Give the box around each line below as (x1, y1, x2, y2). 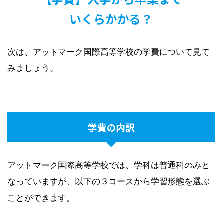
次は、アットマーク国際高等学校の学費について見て (7, 47, 210, 57)
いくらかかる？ (69, 10, 153, 28)
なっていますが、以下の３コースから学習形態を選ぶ (7, 176, 210, 187)
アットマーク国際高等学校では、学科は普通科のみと (7, 160, 210, 170)
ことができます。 (7, 193, 75, 203)
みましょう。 (7, 63, 58, 73)
